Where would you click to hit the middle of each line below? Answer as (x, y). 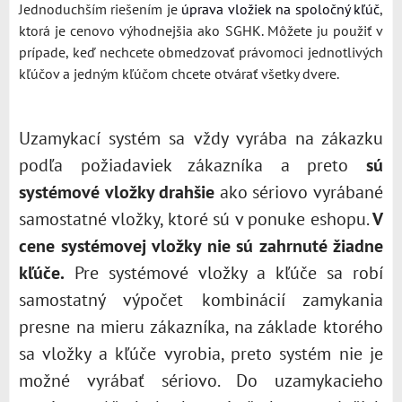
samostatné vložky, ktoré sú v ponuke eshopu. (196, 219)
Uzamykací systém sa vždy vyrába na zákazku (201, 138)
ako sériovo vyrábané (299, 192)
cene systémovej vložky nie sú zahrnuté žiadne (201, 246)
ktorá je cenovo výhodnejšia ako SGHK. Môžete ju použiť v (201, 31)
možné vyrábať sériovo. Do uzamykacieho (201, 380)
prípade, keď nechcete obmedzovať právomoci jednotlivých (201, 52)
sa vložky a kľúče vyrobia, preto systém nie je (201, 354)
